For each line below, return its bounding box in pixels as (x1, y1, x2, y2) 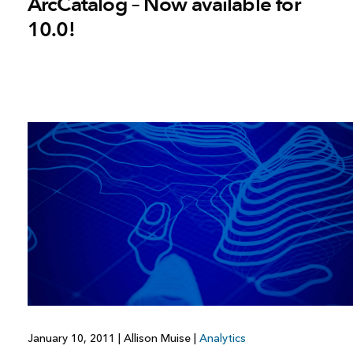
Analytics (199, 331, 246, 345)
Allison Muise (120, 331, 194, 345)
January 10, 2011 (27, 331, 118, 345)
